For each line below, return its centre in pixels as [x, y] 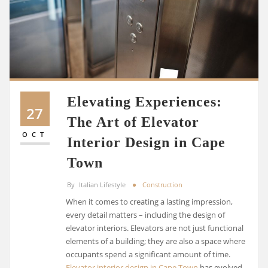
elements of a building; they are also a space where [156, 241]
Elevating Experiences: [145, 101]
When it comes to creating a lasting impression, [150, 202]
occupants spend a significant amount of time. [148, 255]
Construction [162, 185]
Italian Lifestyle [103, 185]
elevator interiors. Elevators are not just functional [155, 228]
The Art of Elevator [133, 121]
